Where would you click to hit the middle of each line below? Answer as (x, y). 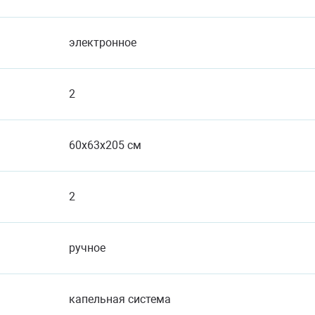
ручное (88, 248)
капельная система (121, 299)
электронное (104, 43)
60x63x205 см (106, 145)
